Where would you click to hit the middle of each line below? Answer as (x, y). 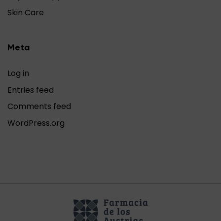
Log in (18, 74)
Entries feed (31, 90)
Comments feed (39, 107)
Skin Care (26, 13)
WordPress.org (36, 123)
